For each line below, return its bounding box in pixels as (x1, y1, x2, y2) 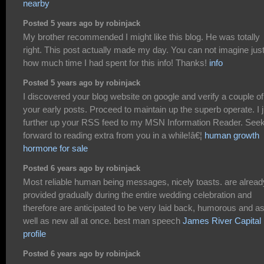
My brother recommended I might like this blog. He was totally (23, 32, 260, 42)
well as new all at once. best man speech (23, 216, 183, 226)
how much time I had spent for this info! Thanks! (23, 58, 209, 68)
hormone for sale (23, 143, 88, 154)
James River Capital (183, 216, 261, 226)
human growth (204, 130, 259, 141)
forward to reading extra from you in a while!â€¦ (23, 130, 204, 141)
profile (23, 229, 46, 239)
